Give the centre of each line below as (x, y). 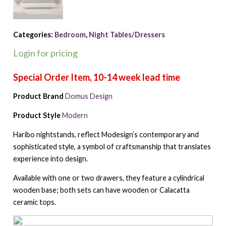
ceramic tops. (34, 202)
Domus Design (89, 96)
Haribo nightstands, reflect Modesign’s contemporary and (106, 135)
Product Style (37, 116)
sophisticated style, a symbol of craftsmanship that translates (112, 147)
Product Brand (38, 96)
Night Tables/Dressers (127, 34)
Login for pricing (45, 53)
